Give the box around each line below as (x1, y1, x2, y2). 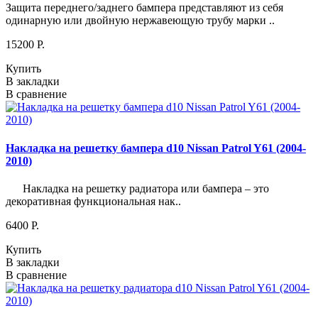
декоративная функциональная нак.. (6, 195, 181, 207)
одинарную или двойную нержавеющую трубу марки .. (6, 14, 275, 27)
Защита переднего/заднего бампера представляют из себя (6, 1, 283, 14)
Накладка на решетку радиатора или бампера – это (6, 182, 269, 194)
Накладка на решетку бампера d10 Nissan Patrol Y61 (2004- (6, 141, 306, 154)
